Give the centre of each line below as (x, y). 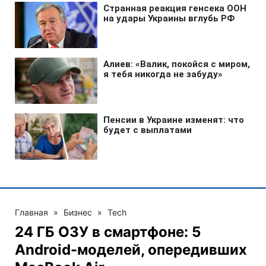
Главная (31, 212)
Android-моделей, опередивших (131, 249)
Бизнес (78, 212)
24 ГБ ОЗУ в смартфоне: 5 (108, 232)
